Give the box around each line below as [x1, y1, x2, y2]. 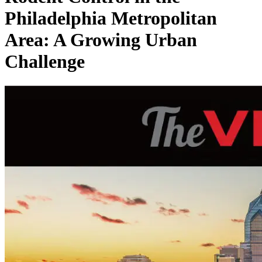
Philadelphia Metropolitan [5, 8, 217, 29]
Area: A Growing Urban [5, 29, 197, 51]
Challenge [5, 51, 85, 73]
